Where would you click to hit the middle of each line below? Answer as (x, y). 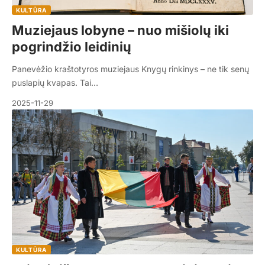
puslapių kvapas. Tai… (55, 83)
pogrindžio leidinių (72, 47)
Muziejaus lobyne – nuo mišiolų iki (120, 30)
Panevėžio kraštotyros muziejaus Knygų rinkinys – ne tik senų (130, 69)
